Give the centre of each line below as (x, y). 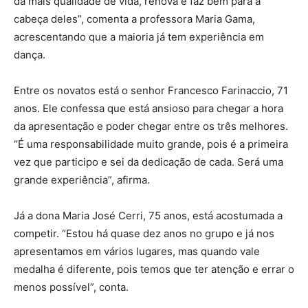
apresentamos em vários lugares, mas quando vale (137, 252)
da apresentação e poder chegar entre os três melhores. (151, 126)
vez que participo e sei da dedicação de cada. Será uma (148, 162)
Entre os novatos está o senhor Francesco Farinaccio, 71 (151, 91)
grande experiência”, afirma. (82, 180)
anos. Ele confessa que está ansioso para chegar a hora (148, 109)
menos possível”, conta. (71, 287)
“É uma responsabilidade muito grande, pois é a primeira (151, 144)
